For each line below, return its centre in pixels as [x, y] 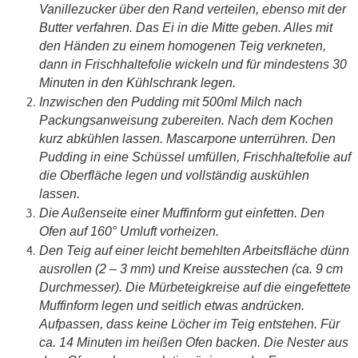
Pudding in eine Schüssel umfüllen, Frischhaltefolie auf [195, 158]
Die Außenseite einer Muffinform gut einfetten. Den [181, 213]
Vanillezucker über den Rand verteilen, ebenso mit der [192, 10]
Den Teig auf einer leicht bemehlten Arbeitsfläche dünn [194, 251]
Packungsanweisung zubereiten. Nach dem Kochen [186, 121]
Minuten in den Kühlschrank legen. [137, 84]
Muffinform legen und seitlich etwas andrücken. [171, 306]
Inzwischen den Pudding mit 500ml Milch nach [170, 102]
